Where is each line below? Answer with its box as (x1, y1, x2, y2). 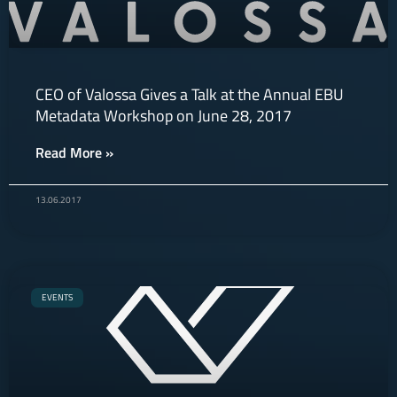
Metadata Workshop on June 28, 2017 (35, 104, 292, 128)
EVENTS (42, 291, 73, 304)
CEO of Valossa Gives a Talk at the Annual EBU (35, 82, 344, 106)
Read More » (35, 142, 113, 163)
